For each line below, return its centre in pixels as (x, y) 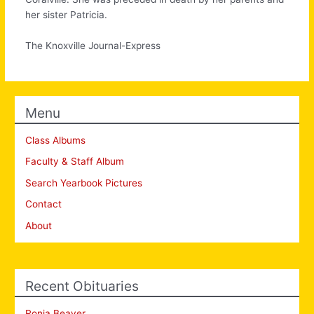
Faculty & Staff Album (75, 162)
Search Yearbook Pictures (84, 183)
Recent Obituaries (82, 286)
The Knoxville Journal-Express (93, 45)
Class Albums (56, 140)
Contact (44, 204)
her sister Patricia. (67, 15)
